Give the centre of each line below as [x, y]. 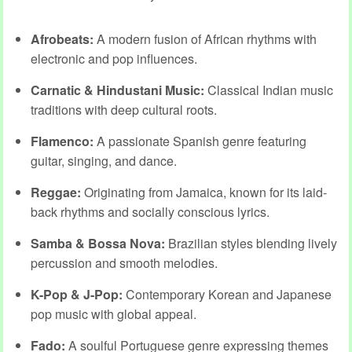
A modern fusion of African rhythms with [205, 38]
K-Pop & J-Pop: [77, 294]
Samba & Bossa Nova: [98, 243]
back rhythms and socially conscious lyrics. [150, 211]
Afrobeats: [62, 38]
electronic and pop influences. [114, 58]
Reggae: [56, 192]
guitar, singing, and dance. [104, 160]
